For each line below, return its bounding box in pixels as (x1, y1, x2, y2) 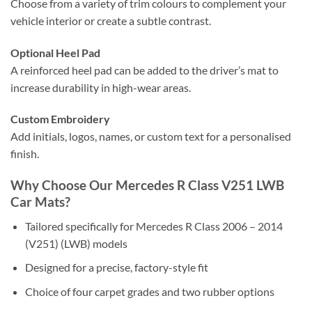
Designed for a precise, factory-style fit (24, 260, 208, 274)
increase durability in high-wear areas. (10, 80, 191, 94)
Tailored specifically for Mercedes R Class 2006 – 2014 (24, 219, 283, 233)
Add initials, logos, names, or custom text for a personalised (10, 130, 291, 143)
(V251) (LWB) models (24, 236, 127, 250)
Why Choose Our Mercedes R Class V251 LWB (10, 177, 284, 194)
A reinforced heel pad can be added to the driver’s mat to (10, 63, 279, 77)
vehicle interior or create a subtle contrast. (10, 13, 211, 27)
